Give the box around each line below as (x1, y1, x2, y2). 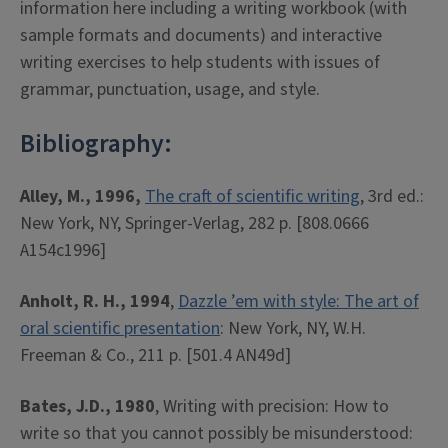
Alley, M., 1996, (20, 184, 141, 209)
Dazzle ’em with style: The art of (178, 289, 419, 314)
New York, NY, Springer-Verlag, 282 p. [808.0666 (20, 211, 369, 236)
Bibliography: (20, 126, 172, 162)
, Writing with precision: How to (155, 394, 389, 419)
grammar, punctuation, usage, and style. (20, 77, 320, 102)
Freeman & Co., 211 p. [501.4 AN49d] (20, 343, 291, 368)
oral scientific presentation (20, 316, 220, 341)
